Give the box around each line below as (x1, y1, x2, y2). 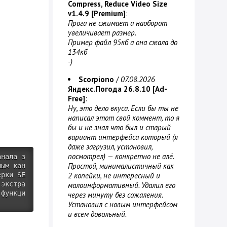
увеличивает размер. (68, 28, 136, 37)
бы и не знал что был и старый (68, 123, 171, 132)
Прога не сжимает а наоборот (68, 18, 167, 28)
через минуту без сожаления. (68, 190, 163, 200)
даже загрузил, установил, (68, 142, 153, 152)
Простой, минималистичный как (68, 161, 174, 171)
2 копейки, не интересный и (68, 171, 160, 180)
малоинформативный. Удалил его (68, 180, 175, 190)
